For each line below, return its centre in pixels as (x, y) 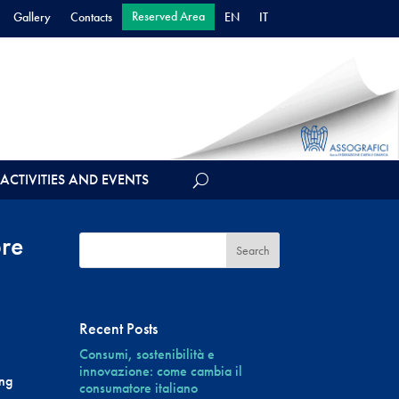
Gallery (32, 17)
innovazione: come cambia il (161, 370)
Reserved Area (168, 16)
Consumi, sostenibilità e (147, 354)
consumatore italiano (139, 387)
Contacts (91, 17)
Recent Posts (119, 328)
